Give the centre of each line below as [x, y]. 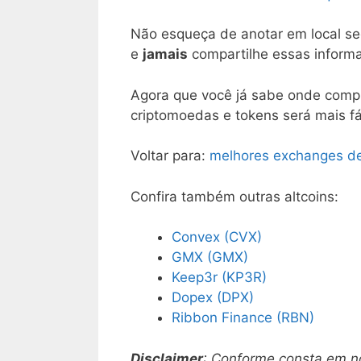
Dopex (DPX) [213, 297]
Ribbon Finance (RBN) [243, 317]
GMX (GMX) [210, 257]
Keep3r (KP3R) [219, 277]
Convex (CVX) [217, 237]
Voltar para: [170, 156]
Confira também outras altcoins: [234, 196]
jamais [165, 54]
